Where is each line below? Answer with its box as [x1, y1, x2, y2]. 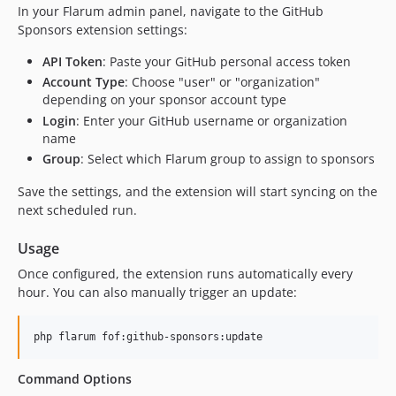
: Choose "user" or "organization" [125, 73, 320, 90]
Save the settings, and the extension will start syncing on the [18, 183, 377, 200]
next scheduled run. [18, 202, 137, 218]
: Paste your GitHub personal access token [103, 52, 351, 70]
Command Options [18, 370, 132, 387]
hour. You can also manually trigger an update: [18, 284, 297, 301]
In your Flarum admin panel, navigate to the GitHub [18, 2, 324, 19]
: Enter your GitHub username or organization [76, 111, 347, 129]
